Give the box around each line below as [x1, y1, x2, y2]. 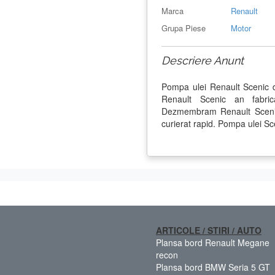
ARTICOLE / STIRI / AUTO [156, 223, 261, 236]
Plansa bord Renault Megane [156, 236, 269, 249]
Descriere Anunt [161, 53, 244, 67]
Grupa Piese [161, 21, 206, 34]
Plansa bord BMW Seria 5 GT [156, 260, 270, 273]
